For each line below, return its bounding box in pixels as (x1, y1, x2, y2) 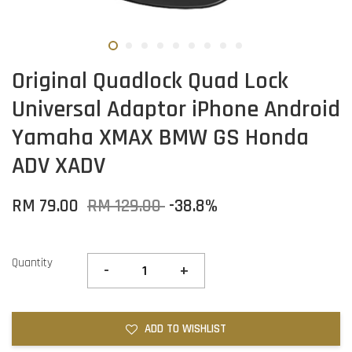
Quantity (12, 255, 53, 270)
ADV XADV (12, 151, 105, 181)
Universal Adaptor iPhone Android (12, 94, 340, 124)
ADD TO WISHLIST (145, 321, 226, 336)
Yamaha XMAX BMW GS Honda (12, 123, 309, 152)
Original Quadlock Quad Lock (12, 66, 288, 96)
